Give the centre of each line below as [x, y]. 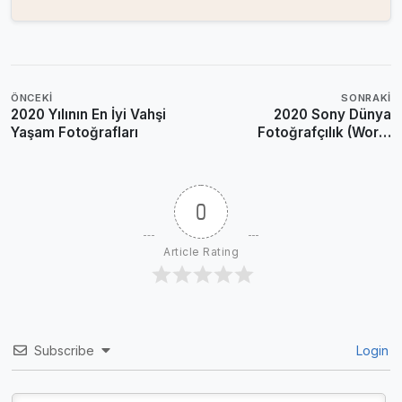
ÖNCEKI [32, 98]
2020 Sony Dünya [332, 114]
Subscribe [64, 350]
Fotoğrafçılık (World [324, 132]
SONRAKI [366, 98]
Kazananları [352, 168]
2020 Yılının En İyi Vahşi [88, 114]
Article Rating [201, 252]
